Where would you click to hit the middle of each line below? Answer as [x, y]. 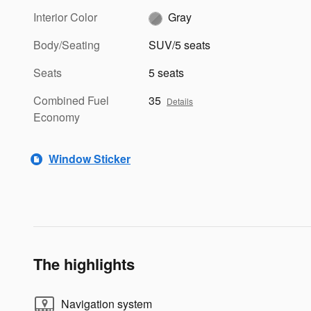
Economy [57, 117]
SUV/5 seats [180, 44]
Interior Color [65, 17]
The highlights [84, 263]
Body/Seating [67, 44]
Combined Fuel [71, 100]
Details [180, 101]
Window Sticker [90, 159]
